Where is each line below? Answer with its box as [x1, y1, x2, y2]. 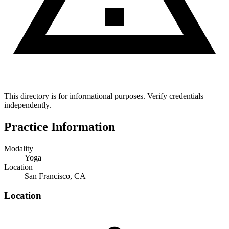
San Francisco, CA [25, 171, 86, 180]
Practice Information [4, 120, 115, 133]
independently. [4, 100, 51, 109]
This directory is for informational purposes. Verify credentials [4, 91, 203, 100]
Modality [4, 144, 33, 153]
